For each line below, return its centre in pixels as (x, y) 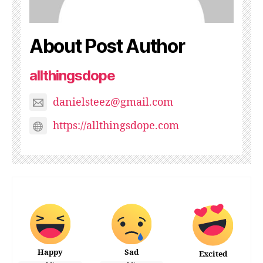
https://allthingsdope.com (116, 126)
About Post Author (107, 46)
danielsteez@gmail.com (113, 103)
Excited (213, 254)
